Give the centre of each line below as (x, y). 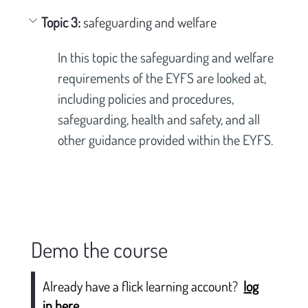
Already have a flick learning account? (142, 286)
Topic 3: (62, 22)
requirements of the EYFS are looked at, (163, 78)
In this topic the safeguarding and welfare (167, 57)
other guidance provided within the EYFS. (165, 140)
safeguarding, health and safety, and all (160, 119)
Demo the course (99, 250)
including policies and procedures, (147, 99)
